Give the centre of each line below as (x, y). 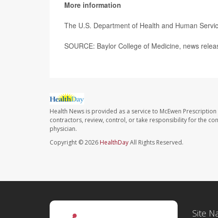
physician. (63, 128)
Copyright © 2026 (75, 142)
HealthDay (114, 142)
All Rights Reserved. (156, 142)
